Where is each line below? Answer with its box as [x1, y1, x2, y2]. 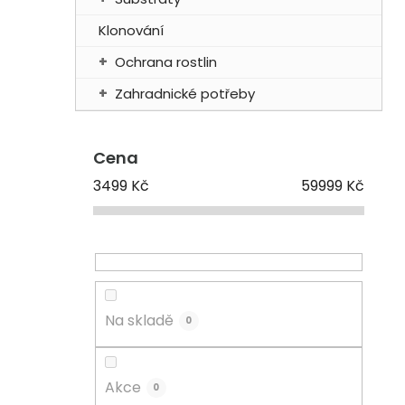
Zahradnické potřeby [115, 83, 255, 103]
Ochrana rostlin [115, 52, 217, 71]
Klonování [99, 20, 164, 40]
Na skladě [105, 310, 174, 332]
